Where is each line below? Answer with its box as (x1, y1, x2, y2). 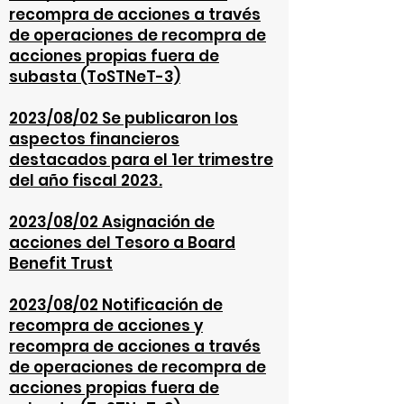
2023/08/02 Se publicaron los (9, 107, 238, 129)
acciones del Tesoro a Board (9, 232, 235, 253)
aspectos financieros (9, 128, 179, 150)
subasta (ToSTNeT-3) (9, 66, 180, 87)
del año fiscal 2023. (9, 170, 162, 191)
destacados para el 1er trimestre (9, 149, 273, 170)
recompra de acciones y (9, 315, 203, 336)
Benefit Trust (9, 252, 113, 274)
